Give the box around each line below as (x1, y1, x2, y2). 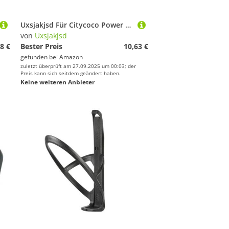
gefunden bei (20, 53, 59, 61)
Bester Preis (20, 41, 62, 51)
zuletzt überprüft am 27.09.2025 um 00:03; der (20, 62, 136, 70)
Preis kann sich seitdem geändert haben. (20, 70, 121, 77)
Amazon (59, 53, 83, 61)
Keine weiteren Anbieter (20, 78, 95, 86)
